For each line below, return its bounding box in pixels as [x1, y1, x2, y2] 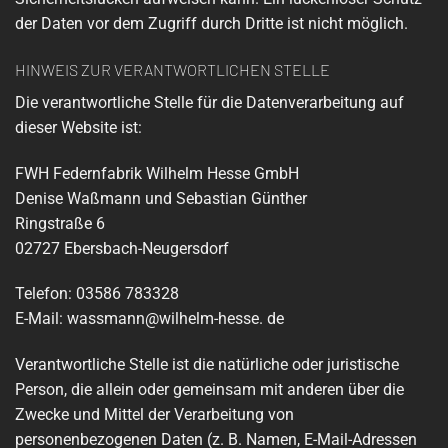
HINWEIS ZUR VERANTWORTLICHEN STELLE [15, 59, 330, 79]
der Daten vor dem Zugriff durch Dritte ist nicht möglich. [15, 14, 408, 34]
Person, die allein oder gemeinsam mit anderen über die [15, 380, 404, 400]
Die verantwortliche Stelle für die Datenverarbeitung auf [15, 92, 404, 112]
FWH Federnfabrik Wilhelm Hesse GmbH [15, 163, 299, 183]
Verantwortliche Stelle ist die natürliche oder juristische [15, 355, 399, 375]
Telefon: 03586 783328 [15, 284, 179, 304]
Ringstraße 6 [15, 213, 105, 233]
